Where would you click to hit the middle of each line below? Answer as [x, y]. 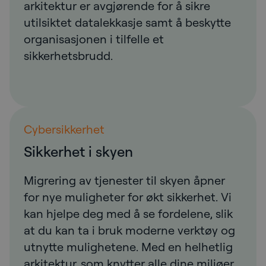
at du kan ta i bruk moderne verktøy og [129, 230]
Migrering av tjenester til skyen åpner [124, 180]
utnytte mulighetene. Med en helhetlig [128, 246]
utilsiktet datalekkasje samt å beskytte [127, 22]
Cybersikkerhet [64, 129]
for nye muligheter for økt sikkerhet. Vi [128, 197]
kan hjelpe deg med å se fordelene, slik [128, 213]
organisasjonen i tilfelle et [94, 39]
